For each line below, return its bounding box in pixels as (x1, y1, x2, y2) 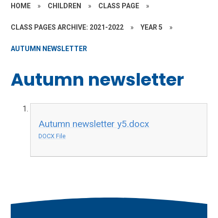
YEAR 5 (141, 23, 163, 31)
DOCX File (38, 132, 66, 140)
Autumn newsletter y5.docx (38, 118, 150, 130)
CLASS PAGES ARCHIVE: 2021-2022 (11, 23, 124, 31)
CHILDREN (48, 1, 82, 10)
